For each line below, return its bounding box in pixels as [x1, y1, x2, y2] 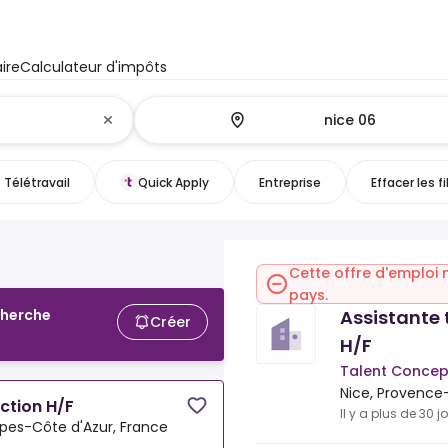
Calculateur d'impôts [20, 57, 167, 77]
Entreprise [258, 173, 321, 191]
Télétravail [3, 173, 70, 191]
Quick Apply [137, 173, 209, 191]
